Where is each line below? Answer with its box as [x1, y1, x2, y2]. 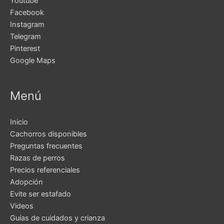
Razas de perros [10, 153, 65, 163]
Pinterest [10, 43, 40, 53]
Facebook [10, 7, 44, 17]
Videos [10, 201, 33, 211]
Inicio [10, 117, 28, 127]
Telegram [10, 31, 41, 41]
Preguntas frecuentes [10, 141, 82, 151]
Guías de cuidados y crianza [10, 213, 105, 223]
